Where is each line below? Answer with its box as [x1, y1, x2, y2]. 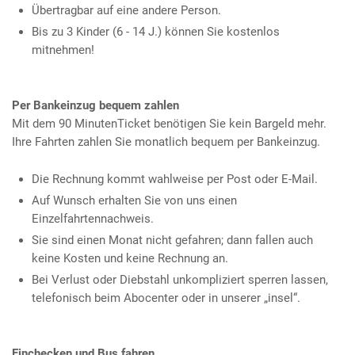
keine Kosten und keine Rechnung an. [32, 250, 228, 265]
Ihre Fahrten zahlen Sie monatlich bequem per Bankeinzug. [12, 134, 320, 149]
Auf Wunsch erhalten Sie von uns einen [32, 193, 237, 208]
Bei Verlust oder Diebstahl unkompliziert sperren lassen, [32, 272, 328, 287]
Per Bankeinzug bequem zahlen [12, 97, 179, 113]
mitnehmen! [32, 42, 94, 57]
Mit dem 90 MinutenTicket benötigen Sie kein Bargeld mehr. [12, 116, 326, 131]
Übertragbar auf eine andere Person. [32, 2, 221, 17]
